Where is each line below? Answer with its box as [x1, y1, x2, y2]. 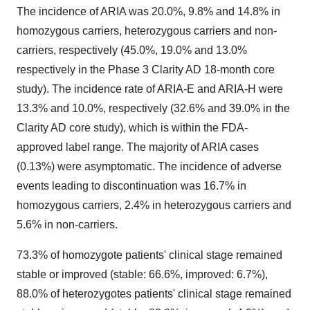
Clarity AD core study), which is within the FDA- [17, 122, 248, 134]
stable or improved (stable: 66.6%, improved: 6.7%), [17, 268, 268, 281]
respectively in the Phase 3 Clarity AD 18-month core [17, 64, 275, 76]
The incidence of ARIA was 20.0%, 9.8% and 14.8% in [17, 6, 280, 18]
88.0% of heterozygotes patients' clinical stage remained [17, 288, 291, 300]
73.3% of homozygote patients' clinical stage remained [17, 249, 282, 262]
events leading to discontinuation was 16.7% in [17, 180, 246, 192]
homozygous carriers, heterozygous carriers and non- [17, 25, 277, 37]
